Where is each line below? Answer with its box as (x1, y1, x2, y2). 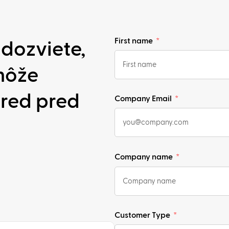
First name (114, 37, 154, 45)
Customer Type (114, 211, 172, 220)
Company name (114, 152, 174, 161)
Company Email (114, 95, 173, 103)
